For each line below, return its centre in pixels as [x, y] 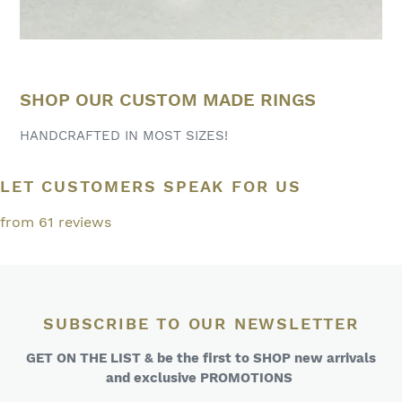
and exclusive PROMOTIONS [201, 378]
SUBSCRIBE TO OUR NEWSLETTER [201, 323]
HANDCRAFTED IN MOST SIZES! [124, 136]
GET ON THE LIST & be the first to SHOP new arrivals [201, 358]
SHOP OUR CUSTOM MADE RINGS [168, 99]
